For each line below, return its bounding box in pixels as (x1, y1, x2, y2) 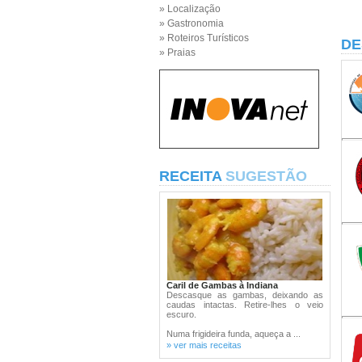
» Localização (159, 3, 221, 15)
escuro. (166, 309, 196, 319)
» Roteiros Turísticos (159, 32, 249, 44)
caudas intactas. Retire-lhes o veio (166, 300, 323, 309)
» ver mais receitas (166, 340, 242, 350)
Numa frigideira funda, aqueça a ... (166, 329, 301, 339)
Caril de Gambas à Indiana (166, 280, 278, 290)
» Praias (159, 47, 196, 58)
